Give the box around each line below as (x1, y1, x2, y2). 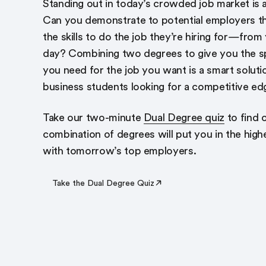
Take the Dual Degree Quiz (52, 178, 154, 188)
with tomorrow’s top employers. (43, 145, 197, 157)
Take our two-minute (43, 112, 144, 123)
